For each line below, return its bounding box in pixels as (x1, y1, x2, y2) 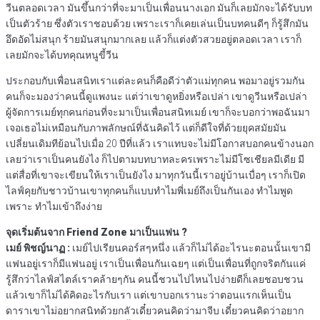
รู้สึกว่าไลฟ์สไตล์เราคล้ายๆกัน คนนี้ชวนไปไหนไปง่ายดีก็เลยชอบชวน (6, 274, 304, 286)
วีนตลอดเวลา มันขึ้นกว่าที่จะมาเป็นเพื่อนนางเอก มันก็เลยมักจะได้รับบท (6, 2, 312, 14)
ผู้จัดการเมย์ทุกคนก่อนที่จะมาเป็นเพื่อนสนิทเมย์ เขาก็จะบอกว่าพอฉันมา (6, 106, 310, 119)
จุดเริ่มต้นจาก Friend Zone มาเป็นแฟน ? (6, 226, 187, 239)
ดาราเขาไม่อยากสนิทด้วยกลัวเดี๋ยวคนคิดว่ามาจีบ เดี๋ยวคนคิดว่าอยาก (6, 305, 304, 317)
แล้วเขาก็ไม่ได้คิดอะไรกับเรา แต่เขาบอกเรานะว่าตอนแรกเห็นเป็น (6, 289, 291, 301)
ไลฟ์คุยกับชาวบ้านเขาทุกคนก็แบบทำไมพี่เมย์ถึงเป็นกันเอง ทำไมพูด (6, 185, 293, 197)
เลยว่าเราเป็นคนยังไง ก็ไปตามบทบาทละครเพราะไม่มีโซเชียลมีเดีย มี (6, 154, 304, 166)
